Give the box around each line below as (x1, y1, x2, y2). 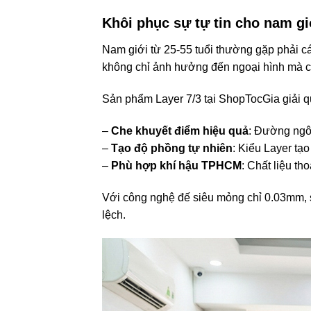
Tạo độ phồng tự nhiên (111, 142, 233, 155)
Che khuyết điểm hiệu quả (111, 125, 249, 137)
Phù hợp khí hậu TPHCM (111, 160, 242, 172)
